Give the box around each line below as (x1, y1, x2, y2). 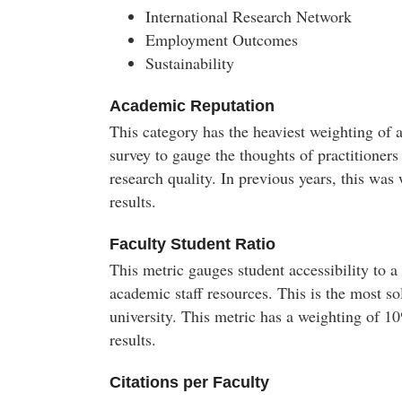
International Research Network (145, 5, 352, 27)
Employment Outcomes (145, 29, 298, 50)
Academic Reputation (109, 97, 275, 115)
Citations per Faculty (109, 373, 269, 391)
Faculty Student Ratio (109, 235, 275, 253)
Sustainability (145, 52, 234, 74)
